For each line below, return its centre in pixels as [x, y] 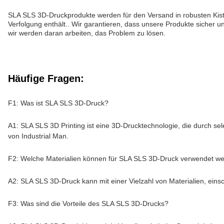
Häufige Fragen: [46, 78]
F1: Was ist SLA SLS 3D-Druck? [58, 103]
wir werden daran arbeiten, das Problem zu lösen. [87, 33]
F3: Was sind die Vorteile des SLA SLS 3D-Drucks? [88, 203]
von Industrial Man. [38, 136]
